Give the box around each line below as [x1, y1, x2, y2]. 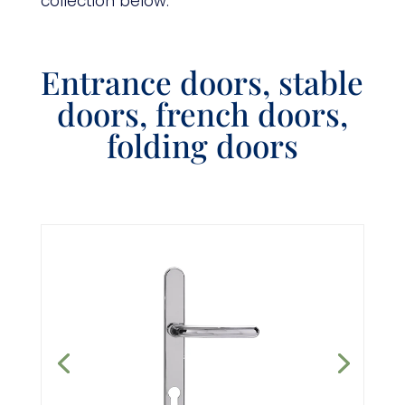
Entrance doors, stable [41, 61, 364, 104]
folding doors [106, 124, 298, 167]
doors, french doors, [56, 92, 348, 136]
